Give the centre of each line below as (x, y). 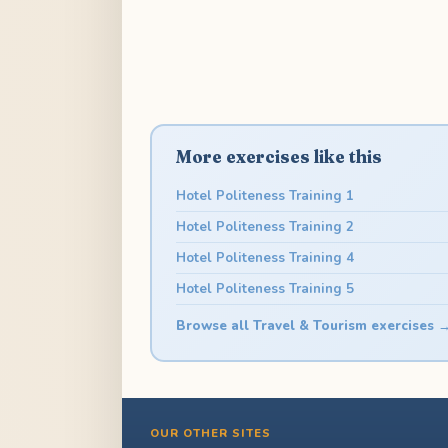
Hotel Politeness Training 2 (264, 226)
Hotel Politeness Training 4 (264, 257)
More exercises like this (278, 156)
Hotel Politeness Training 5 (264, 288)
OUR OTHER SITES (210, 433)
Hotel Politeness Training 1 (264, 195)
